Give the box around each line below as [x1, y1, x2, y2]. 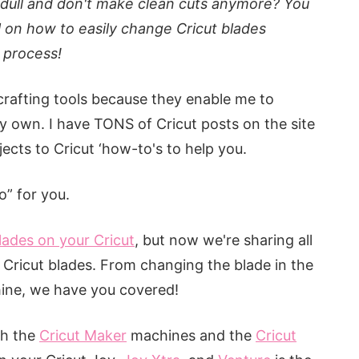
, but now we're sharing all [135, 232, 313, 248]
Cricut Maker [39, 327, 127, 344]
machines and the [127, 327, 256, 344]
